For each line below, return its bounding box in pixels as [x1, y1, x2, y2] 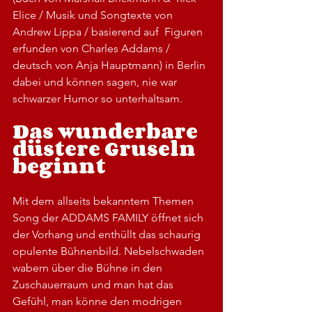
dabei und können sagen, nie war [13, 75, 180, 88]
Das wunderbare [13, 115, 202, 146]
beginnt [13, 150, 106, 181]
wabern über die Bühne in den [13, 260, 165, 274]
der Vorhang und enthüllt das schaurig [13, 227, 203, 241]
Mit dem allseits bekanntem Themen [13, 194, 196, 208]
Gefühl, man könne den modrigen [13, 294, 185, 308]
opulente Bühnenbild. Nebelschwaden [13, 244, 207, 258]
